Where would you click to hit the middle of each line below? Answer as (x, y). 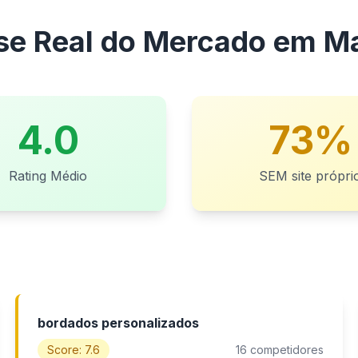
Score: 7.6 (73, 350)
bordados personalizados (118, 323)
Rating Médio (48, 176)
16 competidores (280, 350)
